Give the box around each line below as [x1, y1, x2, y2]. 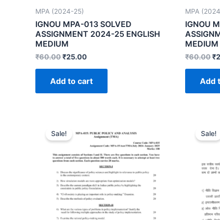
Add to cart [50, 76, 93, 86]
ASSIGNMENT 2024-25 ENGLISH [35, 28, 160, 39]
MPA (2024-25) [35, 7, 84, 15]
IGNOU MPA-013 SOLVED [35, 19, 132, 29]
